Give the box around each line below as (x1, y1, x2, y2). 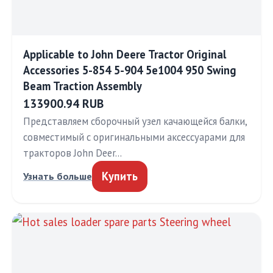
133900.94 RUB (23, 96, 104, 111)
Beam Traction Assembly (23, 79, 142, 93)
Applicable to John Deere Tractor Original (23, 47, 226, 62)
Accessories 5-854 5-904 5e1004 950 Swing (23, 63, 236, 77)
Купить (102, 169, 138, 183)
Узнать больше (23, 170, 92, 182)
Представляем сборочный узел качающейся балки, (23, 115, 247, 128)
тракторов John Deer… (23, 146, 122, 160)
